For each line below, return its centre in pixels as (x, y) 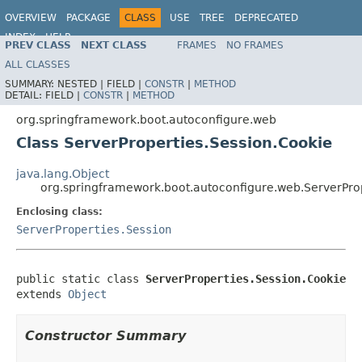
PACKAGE (88, 18)
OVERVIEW (31, 18)
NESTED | (82, 84)
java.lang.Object (63, 173)
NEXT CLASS (114, 45)
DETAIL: (25, 95)
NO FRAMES (255, 45)
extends (42, 294)
